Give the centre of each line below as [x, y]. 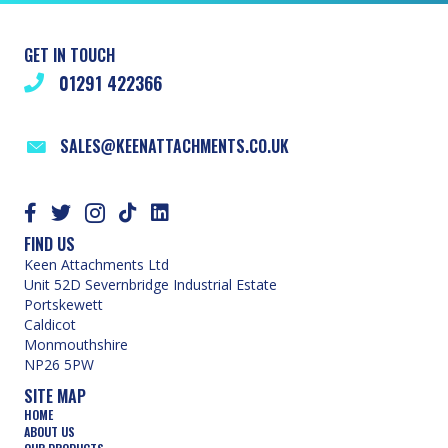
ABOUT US [49, 431]
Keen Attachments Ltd [96, 264]
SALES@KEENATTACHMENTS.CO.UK [174, 145]
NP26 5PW [59, 364]
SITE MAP [55, 395]
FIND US [49, 243]
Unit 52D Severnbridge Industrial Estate [150, 284]
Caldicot [50, 324]
